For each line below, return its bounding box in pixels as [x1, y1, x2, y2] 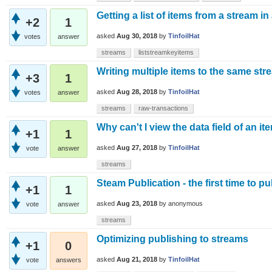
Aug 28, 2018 [117, 88, 157, 96]
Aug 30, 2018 [117, 32, 157, 40]
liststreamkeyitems [138, 48, 194, 56]
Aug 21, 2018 [117, 256, 157, 263]
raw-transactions [138, 104, 188, 112]
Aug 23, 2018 [117, 200, 157, 208]
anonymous [168, 200, 203, 208]
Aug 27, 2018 [117, 144, 157, 152]
